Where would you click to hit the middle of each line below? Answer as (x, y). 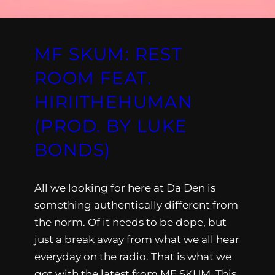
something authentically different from (136, 205)
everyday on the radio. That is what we (133, 256)
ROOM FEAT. (93, 78)
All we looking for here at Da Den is (125, 188)
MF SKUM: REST (109, 54)
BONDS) (73, 149)
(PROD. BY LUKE (111, 126)
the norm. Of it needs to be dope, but (130, 222)
